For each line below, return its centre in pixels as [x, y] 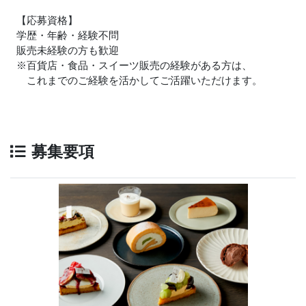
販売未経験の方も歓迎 [68, 50]
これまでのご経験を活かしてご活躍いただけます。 [139, 80]
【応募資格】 [47, 20]
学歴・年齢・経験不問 [68, 35]
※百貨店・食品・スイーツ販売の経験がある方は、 [134, 65]
